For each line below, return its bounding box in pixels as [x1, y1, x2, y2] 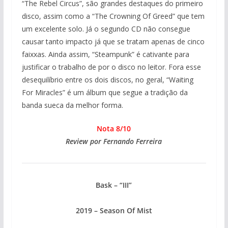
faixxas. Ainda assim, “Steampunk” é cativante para [21, 49, 189, 60]
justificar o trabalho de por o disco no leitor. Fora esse [21, 62, 201, 72]
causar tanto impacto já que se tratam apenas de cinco [21, 37, 205, 47]
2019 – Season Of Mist [75, 206, 152, 216]
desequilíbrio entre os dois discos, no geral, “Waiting [21, 75, 193, 85]
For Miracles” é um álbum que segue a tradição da [21, 88, 188, 98]
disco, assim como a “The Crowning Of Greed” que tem [21, 11, 205, 21]
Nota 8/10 [97, 124, 131, 134]
